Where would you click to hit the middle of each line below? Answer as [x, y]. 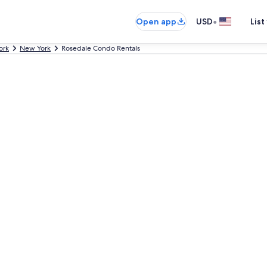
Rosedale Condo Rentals [101, 48]
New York [35, 48]
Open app [156, 21]
